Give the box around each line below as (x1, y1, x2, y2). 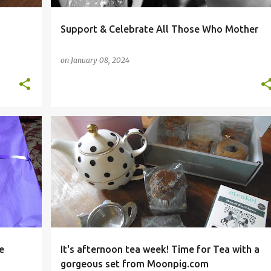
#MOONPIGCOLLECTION (65, 134, 143, 141)
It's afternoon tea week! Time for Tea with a (60, 244, 260, 255)
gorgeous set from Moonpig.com (60, 258, 209, 269)
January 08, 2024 (70, 56, 129, 65)
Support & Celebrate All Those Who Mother (60, 24, 258, 34)
